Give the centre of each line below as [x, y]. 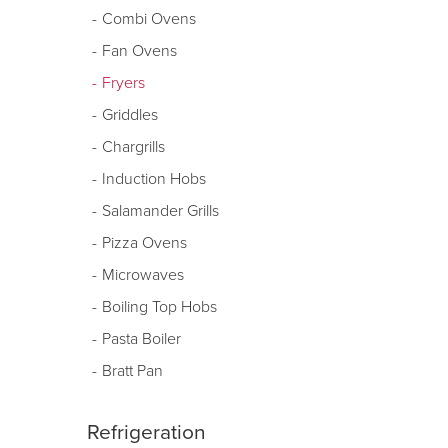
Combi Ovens [149, 19]
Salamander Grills [160, 211]
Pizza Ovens [144, 243]
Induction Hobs [154, 179]
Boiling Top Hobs [159, 307]
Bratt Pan [132, 371]
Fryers [123, 83]
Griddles [130, 115]
